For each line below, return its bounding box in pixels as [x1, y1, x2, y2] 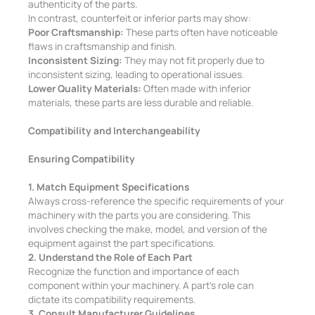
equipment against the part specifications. [28, 236, 216, 250]
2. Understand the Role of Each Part [28, 250, 193, 264]
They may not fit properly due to [122, 53, 265, 67]
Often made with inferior [141, 82, 252, 95]
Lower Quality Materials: [28, 82, 142, 95]
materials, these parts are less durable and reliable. [28, 96, 254, 109]
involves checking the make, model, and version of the [28, 222, 268, 236]
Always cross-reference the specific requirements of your [28, 194, 285, 207]
